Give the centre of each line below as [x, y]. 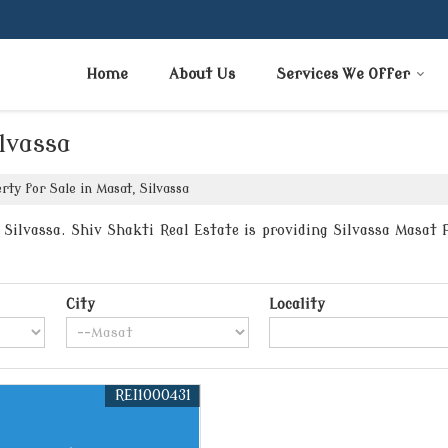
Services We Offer [343, 75]
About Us [202, 75]
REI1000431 [152, 396]
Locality [297, 305]
